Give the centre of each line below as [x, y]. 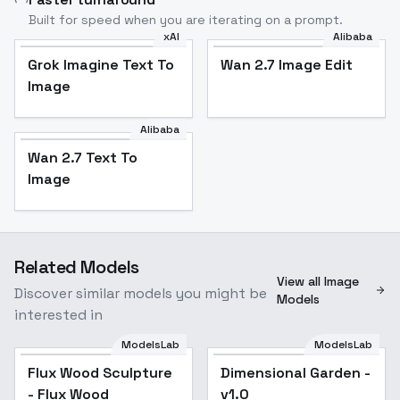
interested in [58, 315]
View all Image [318, 282]
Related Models [77, 267]
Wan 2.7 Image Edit [287, 65]
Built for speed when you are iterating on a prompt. [186, 20]
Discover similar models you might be [141, 294]
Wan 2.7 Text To [83, 158]
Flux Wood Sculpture [100, 373]
